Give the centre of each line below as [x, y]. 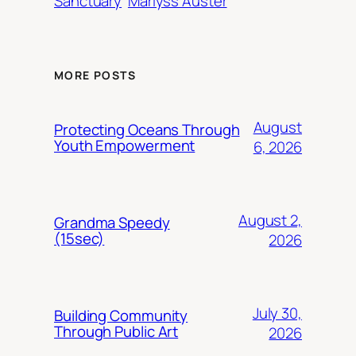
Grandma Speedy [112, 222]
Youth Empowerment [125, 145]
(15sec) [79, 238]
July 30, [277, 313]
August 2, [270, 220]
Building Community [121, 315]
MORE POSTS [95, 75]
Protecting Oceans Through [147, 129]
